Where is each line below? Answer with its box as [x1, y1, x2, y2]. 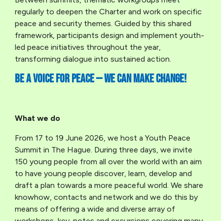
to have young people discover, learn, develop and [15, 169, 192, 179]
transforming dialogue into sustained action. [15, 54, 171, 64]
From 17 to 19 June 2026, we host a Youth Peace [15, 133, 190, 143]
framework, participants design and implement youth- [15, 31, 204, 40]
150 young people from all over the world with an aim [15, 157, 202, 167]
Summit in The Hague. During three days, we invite [15, 145, 192, 155]
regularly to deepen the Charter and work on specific [15, 7, 202, 17]
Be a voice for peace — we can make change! [15, 72, 186, 86]
